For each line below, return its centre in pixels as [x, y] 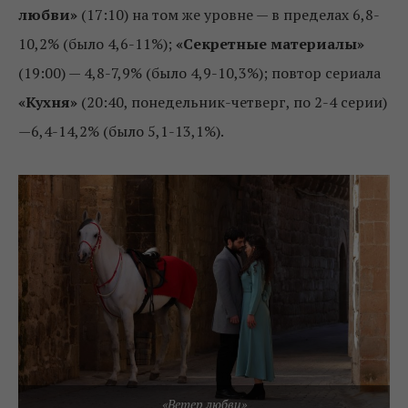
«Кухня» [48, 102]
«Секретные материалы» [270, 44]
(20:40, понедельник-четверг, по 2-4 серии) [232, 102]
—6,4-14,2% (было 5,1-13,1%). [121, 132]
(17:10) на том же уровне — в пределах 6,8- [229, 15]
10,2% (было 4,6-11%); [97, 44]
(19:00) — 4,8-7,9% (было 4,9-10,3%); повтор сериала [199, 73]
